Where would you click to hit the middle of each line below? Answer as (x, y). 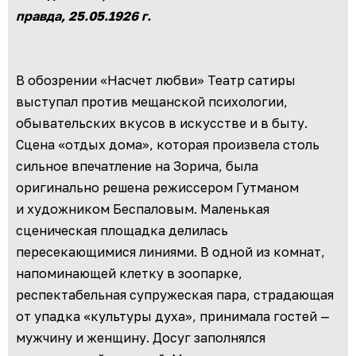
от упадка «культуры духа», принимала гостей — (173, 317)
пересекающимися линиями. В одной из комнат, (170, 252)
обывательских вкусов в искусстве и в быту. (162, 124)
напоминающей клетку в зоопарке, (129, 274)
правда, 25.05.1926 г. (83, 16)
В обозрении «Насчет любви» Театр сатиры (156, 81)
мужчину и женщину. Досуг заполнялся (141, 338)
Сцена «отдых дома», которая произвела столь (168, 145)
